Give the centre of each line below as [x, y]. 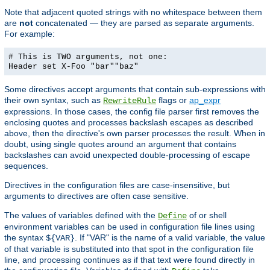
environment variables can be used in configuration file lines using [130, 226]
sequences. [26, 165]
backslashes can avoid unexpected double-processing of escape [127, 155]
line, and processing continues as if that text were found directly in [130, 259]
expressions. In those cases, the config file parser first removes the [132, 111]
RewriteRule [130, 100]
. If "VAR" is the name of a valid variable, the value [170, 237]
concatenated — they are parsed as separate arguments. [144, 23]
